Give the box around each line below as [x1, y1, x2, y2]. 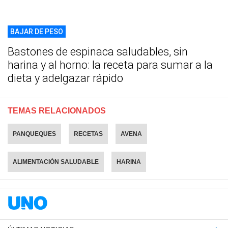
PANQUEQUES [13, 130, 56, 137]
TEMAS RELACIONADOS [8, 106, 106, 115]
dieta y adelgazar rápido [8, 71, 123, 84]
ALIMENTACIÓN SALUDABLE [13, 158, 99, 165]
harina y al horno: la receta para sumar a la [8, 58, 213, 71]
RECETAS [74, 130, 103, 137]
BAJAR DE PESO [10, 27, 63, 36]
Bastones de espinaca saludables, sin [8, 45, 188, 58]
